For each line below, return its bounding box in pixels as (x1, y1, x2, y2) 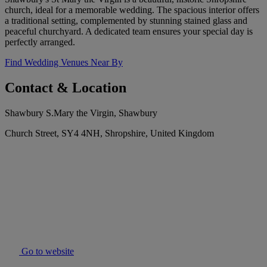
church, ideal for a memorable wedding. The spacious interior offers (5, 5, 259, 15)
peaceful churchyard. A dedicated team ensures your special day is (5, 26, 253, 37)
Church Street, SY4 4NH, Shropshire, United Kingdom (5, 128, 214, 139)
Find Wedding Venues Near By (5, 57, 123, 68)
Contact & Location (5, 80, 126, 96)
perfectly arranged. (5, 37, 75, 48)
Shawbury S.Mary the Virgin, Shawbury (5, 108, 157, 119)
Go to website (19, 246, 74, 257)
